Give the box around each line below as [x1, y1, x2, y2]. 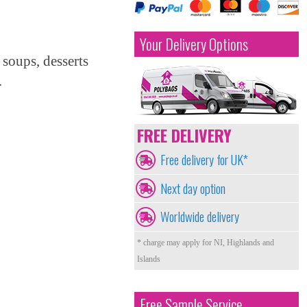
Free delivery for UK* [160, 150, 248, 169]
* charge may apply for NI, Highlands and [137, 237, 274, 247]
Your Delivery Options [140, 34, 248, 55]
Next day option [160, 178, 225, 197]
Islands [137, 254, 160, 264]
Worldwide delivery [160, 207, 239, 226]
